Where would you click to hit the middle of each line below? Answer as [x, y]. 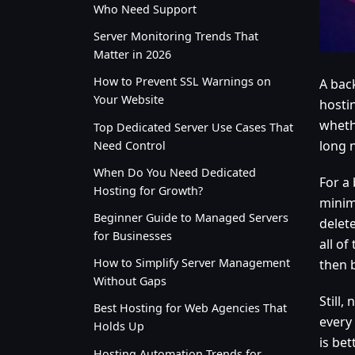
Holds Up [119, 326]
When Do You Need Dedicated [175, 172]
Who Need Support [145, 10]
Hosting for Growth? [148, 190]
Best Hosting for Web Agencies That [190, 308]
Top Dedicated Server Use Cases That [193, 127]
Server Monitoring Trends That [176, 36]
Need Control [130, 145]
